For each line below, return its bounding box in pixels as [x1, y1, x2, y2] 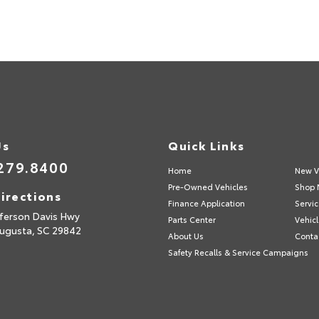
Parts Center [168, 213, 216, 225]
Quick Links [168, 136, 245, 153]
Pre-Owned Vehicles [168, 180, 249, 192]
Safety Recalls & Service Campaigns [168, 246, 309, 258]
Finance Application [168, 197, 246, 209]
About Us [168, 229, 204, 241]
